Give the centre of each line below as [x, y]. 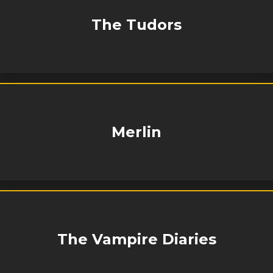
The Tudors [136, 25]
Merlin [136, 132]
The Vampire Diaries [136, 239]
